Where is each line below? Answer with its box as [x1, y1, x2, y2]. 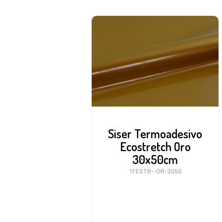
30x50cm [132, 152, 178, 167]
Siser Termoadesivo [108, 126, 202, 141]
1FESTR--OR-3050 [129, 167, 181, 175]
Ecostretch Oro [119, 139, 191, 154]
